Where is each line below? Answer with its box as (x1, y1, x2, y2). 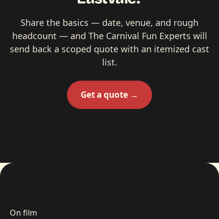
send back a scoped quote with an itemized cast (10, 43, 209, 55)
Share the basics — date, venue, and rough (21, 16, 198, 28)
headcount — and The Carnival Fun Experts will (12, 29, 207, 42)
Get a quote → (81, 88, 138, 100)
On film (10, 207, 37, 218)
